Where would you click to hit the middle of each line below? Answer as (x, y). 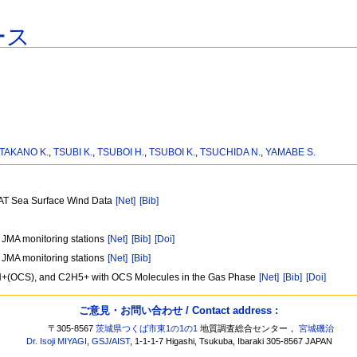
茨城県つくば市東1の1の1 (147, 329)
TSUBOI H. (121, 153)
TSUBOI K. (173, 153)
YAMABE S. (291, 153)
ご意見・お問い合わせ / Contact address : (178, 310)
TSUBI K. (73, 153)
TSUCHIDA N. (231, 153)
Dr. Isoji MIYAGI (57, 341)
